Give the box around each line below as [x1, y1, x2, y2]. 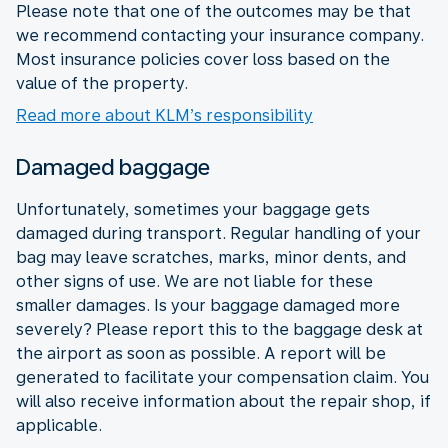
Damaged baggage [16, 153, 210, 180]
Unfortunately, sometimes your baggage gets [16, 199, 370, 219]
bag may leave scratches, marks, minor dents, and [16, 247, 406, 267]
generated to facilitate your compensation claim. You [16, 367, 429, 387]
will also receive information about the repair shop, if [16, 391, 431, 411]
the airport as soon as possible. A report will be [16, 343, 386, 363]
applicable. [16, 415, 102, 435]
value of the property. [16, 73, 188, 93]
